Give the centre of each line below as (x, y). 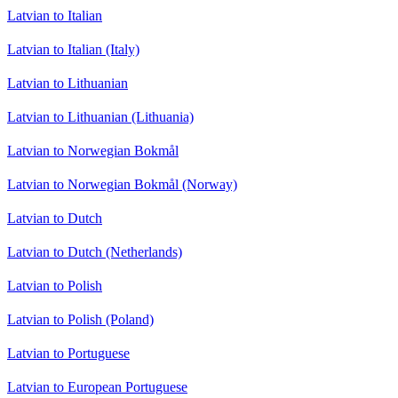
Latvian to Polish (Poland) (80, 320)
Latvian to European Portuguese (97, 387)
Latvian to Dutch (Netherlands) (95, 252)
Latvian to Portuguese (68, 354)
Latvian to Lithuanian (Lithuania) (100, 117)
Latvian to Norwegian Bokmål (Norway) (122, 185)
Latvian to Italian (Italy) (73, 50)
